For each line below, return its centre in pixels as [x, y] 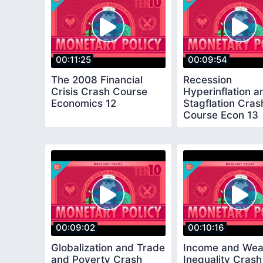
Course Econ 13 [221, 115]
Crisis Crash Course [99, 92]
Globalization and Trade [108, 248]
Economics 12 [84, 104]
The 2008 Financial [97, 80]
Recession [208, 80]
